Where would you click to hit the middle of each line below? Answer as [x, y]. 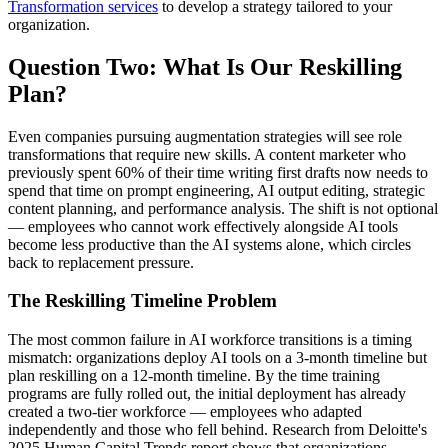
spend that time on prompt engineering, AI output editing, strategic [216, 190]
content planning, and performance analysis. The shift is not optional [223, 208]
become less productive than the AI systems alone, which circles [209, 244]
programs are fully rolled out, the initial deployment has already [207, 394]
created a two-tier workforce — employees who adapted [185, 412]
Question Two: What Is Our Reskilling [205, 66]
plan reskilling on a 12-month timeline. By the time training [194, 376]
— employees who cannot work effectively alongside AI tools [203, 226]
